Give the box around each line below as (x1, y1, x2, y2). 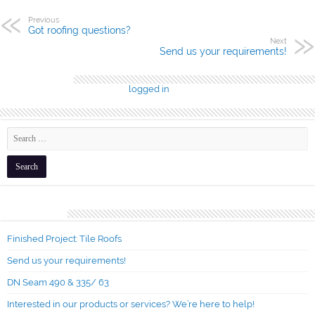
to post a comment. (169, 83, 252, 94)
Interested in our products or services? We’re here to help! (7, 298, 255, 309)
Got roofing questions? (28, 24, 131, 36)
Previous (28, 14, 59, 25)
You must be (74, 83, 129, 94)
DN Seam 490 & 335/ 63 (7, 276, 109, 288)
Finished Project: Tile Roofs (7, 233, 122, 244)
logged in (129, 83, 169, 94)
